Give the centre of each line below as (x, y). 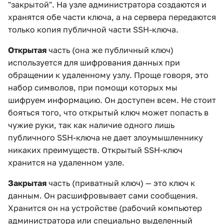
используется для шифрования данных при (94, 62)
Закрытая (27, 183)
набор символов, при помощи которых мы (93, 87)
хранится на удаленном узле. (66, 162)
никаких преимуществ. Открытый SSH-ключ (95, 150)
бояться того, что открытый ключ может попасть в (108, 112)
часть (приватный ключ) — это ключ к (121, 183)
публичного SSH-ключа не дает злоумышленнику (105, 137)
